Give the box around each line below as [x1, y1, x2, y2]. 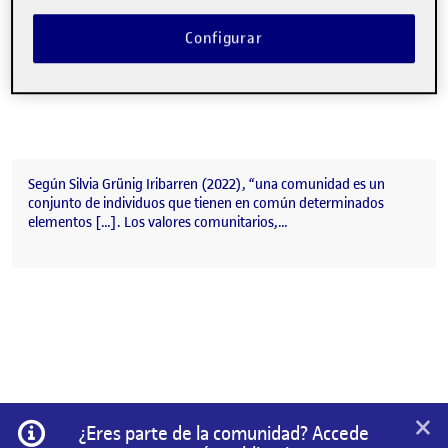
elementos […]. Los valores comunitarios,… [28, 213, 288, 233]
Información [46, 417, 130, 439]
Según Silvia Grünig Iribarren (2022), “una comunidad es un [28, 175, 385, 195]
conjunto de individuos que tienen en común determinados [28, 194, 384, 214]
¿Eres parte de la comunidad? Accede [78, 421, 370, 446]
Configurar [185, 28, 263, 49]
